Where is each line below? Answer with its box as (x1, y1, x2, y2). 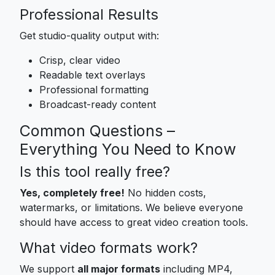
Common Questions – (20, 121, 175, 140)
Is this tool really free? (20, 162, 170, 180)
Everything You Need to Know (20, 139, 236, 158)
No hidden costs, (125, 186, 206, 199)
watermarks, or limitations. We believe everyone (20, 201, 243, 214)
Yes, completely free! (20, 186, 125, 199)
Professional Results (20, 5, 158, 23)
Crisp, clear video (39, 53, 120, 66)
